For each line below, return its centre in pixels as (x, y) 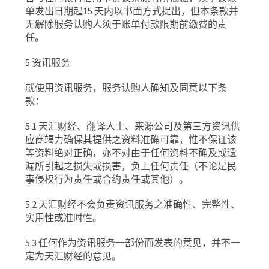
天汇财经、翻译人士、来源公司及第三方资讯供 (140, 126)
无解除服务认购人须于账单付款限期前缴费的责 (126, 24)
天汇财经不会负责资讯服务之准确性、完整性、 (140, 204)
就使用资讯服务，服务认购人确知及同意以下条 (126, 88)
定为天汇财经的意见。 (74, 256)
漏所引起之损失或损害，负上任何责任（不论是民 (131, 166)
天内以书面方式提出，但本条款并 (167, 11)
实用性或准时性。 (64, 217)
